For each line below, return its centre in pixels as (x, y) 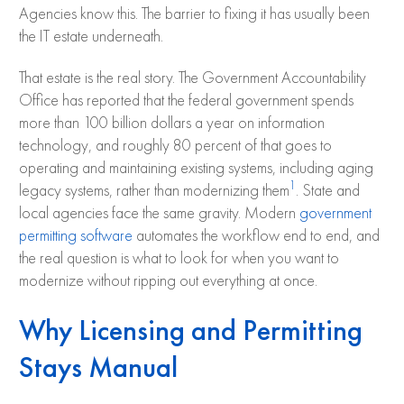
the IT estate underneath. (91, 37)
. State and (328, 191)
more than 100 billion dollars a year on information (172, 123)
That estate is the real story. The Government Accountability (193, 78)
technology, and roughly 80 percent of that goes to (175, 146)
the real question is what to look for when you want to (179, 258)
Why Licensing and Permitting (191, 330)
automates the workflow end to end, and (256, 236)
